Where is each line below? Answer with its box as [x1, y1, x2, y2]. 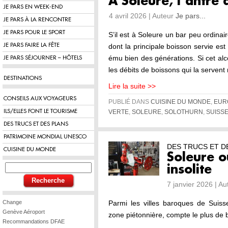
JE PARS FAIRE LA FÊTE [4, 42, 60, 48]
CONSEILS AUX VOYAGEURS [4, 96, 76, 101]
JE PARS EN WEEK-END [4, 4, 63, 10]
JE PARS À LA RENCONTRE [4, 17, 71, 22]
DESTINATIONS [4, 75, 42, 81]
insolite [167, 164, 212, 176]
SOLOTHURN [164, 109, 203, 115]
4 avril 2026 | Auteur [109, 12, 176, 20]
